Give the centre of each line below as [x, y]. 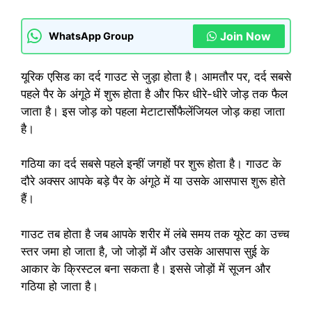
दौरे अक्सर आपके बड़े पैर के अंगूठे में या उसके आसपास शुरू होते [153, 181]
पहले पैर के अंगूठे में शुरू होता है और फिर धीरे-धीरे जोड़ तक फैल [154, 94]
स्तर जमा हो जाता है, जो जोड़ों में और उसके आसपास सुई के [145, 251]
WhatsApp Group [91, 36]
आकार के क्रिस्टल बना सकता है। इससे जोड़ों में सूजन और [146, 268]
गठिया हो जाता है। [60, 286]
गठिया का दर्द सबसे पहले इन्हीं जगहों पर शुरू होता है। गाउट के [151, 164]
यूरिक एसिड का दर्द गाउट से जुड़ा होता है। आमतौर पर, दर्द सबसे [156, 76]
